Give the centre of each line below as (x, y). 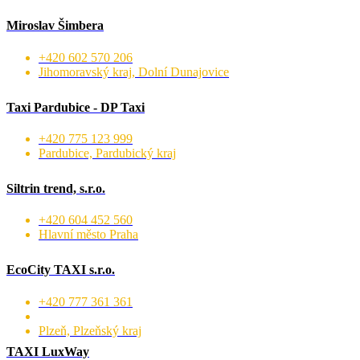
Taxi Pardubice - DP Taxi (76, 107)
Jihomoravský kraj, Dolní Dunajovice (134, 72)
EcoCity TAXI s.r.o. (61, 270)
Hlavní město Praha (88, 235)
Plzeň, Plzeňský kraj (90, 330)
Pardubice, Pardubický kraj (107, 153)
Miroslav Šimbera (55, 26)
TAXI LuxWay (48, 351)
